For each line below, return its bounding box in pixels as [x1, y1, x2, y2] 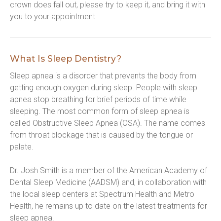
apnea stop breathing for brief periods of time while [10, 95, 186, 104]
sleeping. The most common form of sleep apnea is [10, 107, 189, 116]
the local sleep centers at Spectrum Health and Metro [10, 189, 194, 199]
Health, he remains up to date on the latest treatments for [10, 201, 207, 211]
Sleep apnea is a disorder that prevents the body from [10, 71, 196, 80]
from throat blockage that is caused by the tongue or [10, 130, 193, 140]
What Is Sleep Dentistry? [10, 53, 121, 64]
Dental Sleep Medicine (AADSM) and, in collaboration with [10, 178, 207, 187]
